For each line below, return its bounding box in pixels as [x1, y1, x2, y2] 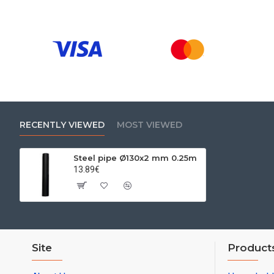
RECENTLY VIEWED [20, 119, 105, 130]
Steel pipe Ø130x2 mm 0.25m [73, 153, 198, 163]
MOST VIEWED [117, 119, 182, 130]
